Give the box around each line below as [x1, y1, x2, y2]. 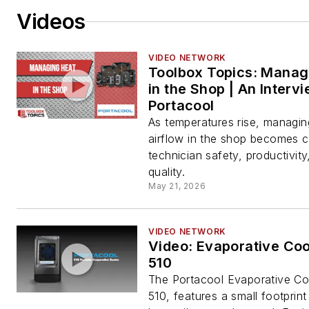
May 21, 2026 [148, 181, 206, 191]
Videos [17, 9, 86, 34]
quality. [148, 165, 186, 179]
